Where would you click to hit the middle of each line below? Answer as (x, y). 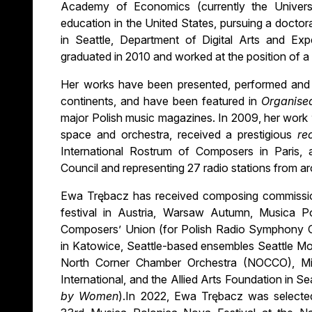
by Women (90, 296)
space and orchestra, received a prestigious (179, 135)
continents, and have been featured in (161, 101)
